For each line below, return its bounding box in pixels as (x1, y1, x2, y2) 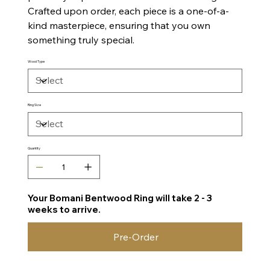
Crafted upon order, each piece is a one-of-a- (27, 4, 229, 17)
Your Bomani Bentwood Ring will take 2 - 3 (27, 192, 212, 204)
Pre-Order (113, 230, 159, 243)
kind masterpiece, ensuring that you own (27, 19, 210, 31)
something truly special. (27, 33, 134, 46)
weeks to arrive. (27, 203, 101, 215)
